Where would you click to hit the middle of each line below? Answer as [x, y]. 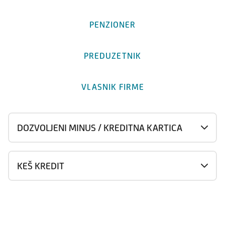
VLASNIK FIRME [113, 87]
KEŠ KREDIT [41, 165]
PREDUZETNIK [113, 55]
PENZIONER [113, 24]
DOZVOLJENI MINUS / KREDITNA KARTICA [100, 127]
